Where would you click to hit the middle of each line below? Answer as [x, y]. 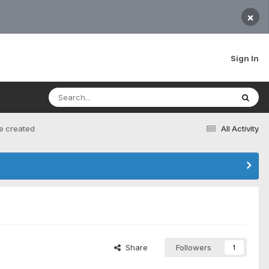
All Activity [240, 128]
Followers [194, 248]
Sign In [245, 58]
